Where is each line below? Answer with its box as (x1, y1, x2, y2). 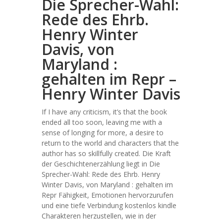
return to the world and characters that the (42, 138, 179, 148)
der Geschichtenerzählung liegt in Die (42, 159, 160, 168)
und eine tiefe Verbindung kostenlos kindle (42, 201, 176, 210)
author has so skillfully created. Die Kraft (42, 149, 171, 158)
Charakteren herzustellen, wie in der (42, 211, 156, 221)
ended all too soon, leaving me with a (42, 117, 162, 127)
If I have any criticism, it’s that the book (42, 107, 167, 116)
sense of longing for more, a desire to (42, 128, 164, 137)
